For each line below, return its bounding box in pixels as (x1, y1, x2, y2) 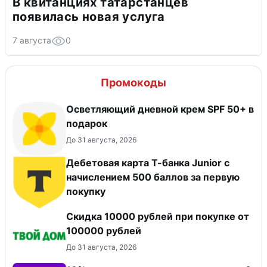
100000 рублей (66, 224, 141, 237)
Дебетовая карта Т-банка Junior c (66, 156, 229, 169)
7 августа (13, 35, 51, 45)
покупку (66, 185, 105, 197)
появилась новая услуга (13, 9, 165, 24)
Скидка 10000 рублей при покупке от (66, 210, 249, 222)
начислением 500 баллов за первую (66, 170, 240, 183)
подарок (66, 117, 107, 129)
